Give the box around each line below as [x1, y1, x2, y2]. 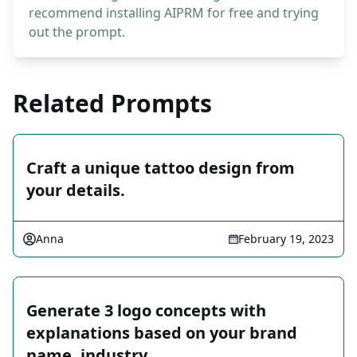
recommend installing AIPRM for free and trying [29, 4, 319, 22]
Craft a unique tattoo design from [26, 157, 295, 179]
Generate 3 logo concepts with [26, 300, 266, 322]
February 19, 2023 [238, 231, 334, 247]
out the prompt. [29, 23, 125, 41]
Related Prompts [13, 87, 212, 120]
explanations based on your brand [26, 322, 297, 344]
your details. [26, 179, 125, 202]
